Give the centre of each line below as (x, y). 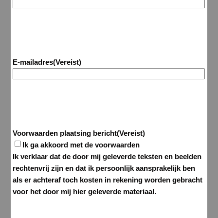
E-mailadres (33, 62)
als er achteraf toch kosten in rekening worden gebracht (108, 180)
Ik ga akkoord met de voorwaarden (81, 145)
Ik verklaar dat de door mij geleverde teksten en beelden (107, 157)
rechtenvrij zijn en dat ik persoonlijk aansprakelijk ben (104, 168)
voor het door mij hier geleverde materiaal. (85, 192)
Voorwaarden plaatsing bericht (65, 133)
